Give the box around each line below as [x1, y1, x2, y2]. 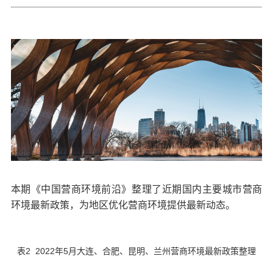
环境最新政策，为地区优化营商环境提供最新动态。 [10, 200, 235, 211]
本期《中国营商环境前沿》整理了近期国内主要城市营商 [10, 184, 263, 195]
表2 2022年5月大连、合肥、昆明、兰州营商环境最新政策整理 [17, 246, 256, 257]
